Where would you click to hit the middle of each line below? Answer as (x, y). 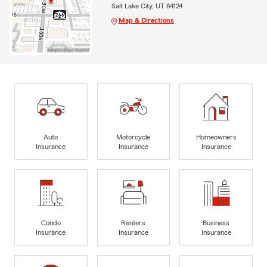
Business (216, 223)
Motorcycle (133, 137)
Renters (133, 223)
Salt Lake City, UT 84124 (147, 6)
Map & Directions (146, 20)
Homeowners (216, 137)
